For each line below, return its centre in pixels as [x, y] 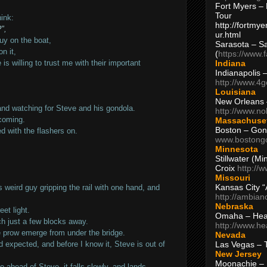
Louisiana [235, 91]
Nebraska [234, 206]
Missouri [233, 177]
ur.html [228, 34]
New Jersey [238, 254]
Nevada [230, 235]
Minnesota [237, 149]
